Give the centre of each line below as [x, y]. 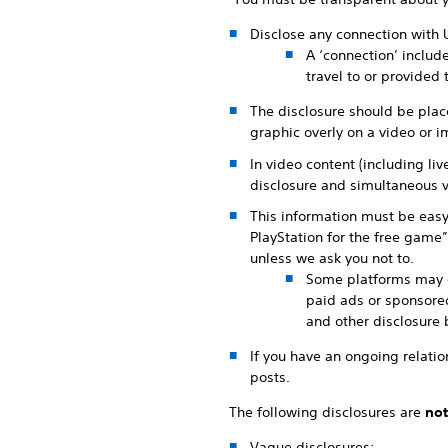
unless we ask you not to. [332, 258]
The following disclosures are [327, 412]
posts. [270, 377]
